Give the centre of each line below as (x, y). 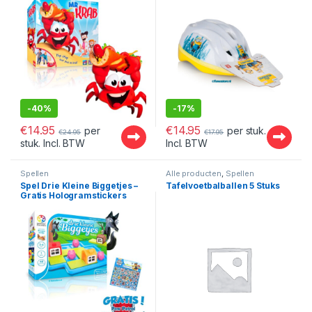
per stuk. (247, 131)
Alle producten (194, 173)
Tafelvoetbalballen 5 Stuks (223, 186)
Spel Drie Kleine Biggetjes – (79, 186)
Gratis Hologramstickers (73, 196)
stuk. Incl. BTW (53, 143)
